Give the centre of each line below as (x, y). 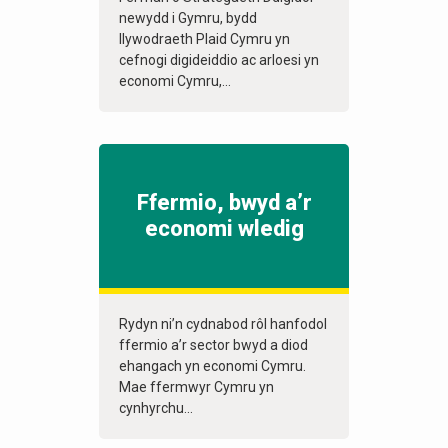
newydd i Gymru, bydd (188, 18)
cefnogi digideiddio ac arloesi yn (219, 60)
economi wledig (224, 229)
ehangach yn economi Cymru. (212, 366)
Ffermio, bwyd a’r (224, 203)
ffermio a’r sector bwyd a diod (213, 345)
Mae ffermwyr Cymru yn (196, 387)
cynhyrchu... (156, 408)
